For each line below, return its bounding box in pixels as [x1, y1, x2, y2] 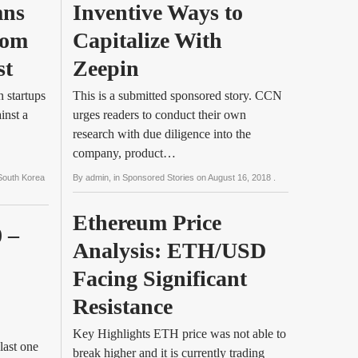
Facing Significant [73, 266, 247, 291]
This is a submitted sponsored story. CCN [73, 89, 282, 102]
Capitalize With [73, 28, 222, 53]
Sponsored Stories [122, 173, 197, 182]
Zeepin [73, 56, 139, 81]
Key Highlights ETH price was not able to [73, 327, 286, 340]
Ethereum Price [73, 210, 221, 235]
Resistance [73, 294, 173, 319]
